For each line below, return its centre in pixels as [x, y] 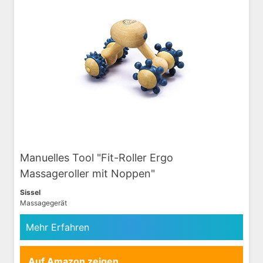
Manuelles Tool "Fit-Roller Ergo [97, 157]
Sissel [30, 192]
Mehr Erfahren [58, 227]
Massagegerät [43, 203]
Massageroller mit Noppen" [87, 173]
